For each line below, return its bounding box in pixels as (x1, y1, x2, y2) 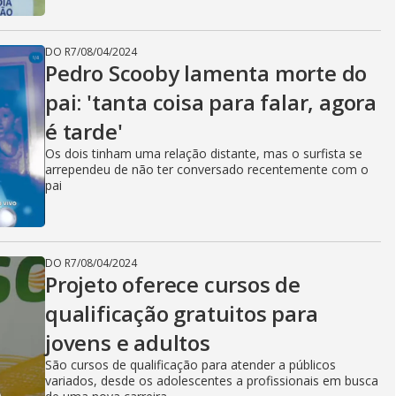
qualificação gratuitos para (45, 299, 318, 328)
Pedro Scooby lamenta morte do (45, 58, 368, 88)
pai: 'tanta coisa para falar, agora (45, 88, 377, 117)
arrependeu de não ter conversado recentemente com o (45, 161, 369, 178)
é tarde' (45, 117, 123, 146)
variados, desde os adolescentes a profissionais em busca (45, 372, 378, 389)
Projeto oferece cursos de (45, 270, 301, 299)
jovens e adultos (45, 328, 210, 357)
